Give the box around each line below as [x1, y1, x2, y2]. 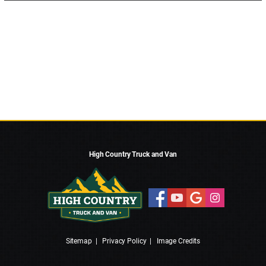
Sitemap [65, 237, 92, 246]
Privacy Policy [102, 237, 147, 246]
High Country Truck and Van [89, 150, 177, 159]
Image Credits [156, 237, 201, 246]
